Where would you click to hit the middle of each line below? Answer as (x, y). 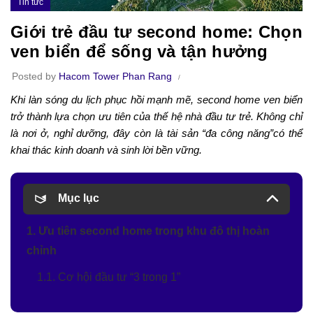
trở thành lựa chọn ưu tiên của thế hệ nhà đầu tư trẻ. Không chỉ (156, 116)
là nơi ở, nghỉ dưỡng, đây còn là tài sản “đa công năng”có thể (156, 133)
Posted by (35, 76)
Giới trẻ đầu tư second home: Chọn (156, 31)
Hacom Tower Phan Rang (115, 76)
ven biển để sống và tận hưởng (139, 51)
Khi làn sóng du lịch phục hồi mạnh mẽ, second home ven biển (156, 99)
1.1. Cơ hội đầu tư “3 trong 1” (109, 277)
